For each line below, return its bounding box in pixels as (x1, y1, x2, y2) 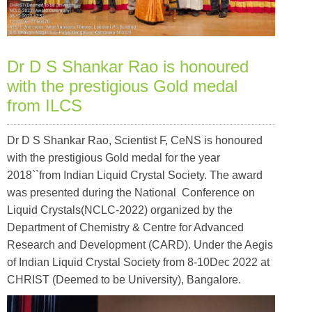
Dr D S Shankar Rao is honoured (7, 56, 249, 76)
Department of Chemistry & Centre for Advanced (7, 221, 247, 233)
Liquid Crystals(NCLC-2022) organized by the (7, 203, 233, 216)
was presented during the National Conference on (7, 186, 255, 198)
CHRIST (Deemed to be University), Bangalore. (7, 273, 241, 286)
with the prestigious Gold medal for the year (7, 151, 220, 164)
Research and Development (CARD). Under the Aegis (7, 238, 273, 251)
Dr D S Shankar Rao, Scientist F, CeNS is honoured (7, 134, 263, 146)
